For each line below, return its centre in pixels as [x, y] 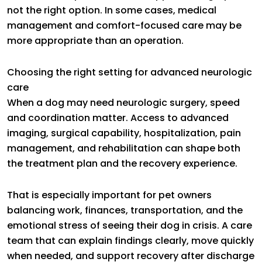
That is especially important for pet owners [109, 195]
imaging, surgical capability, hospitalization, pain [124, 133]
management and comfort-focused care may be [124, 25]
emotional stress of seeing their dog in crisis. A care [130, 225]
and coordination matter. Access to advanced [118, 118]
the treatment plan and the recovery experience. [122, 163]
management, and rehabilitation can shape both [124, 148]
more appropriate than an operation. [95, 40]
